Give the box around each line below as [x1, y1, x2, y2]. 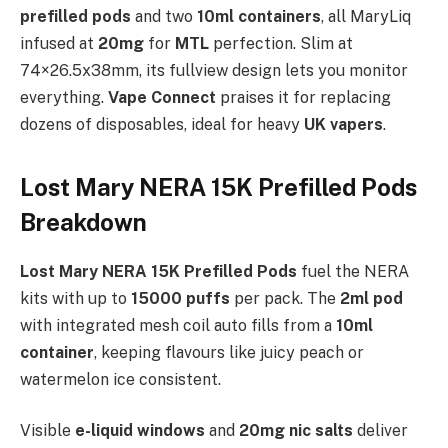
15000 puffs [131, 288, 230, 308]
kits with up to [20, 288, 131, 308]
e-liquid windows [75, 421, 205, 441]
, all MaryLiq [321, 6, 411, 26]
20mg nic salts [239, 421, 353, 441]
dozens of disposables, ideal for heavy [20, 114, 304, 134]
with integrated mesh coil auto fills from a [20, 315, 332, 335]
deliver [353, 421, 408, 441]
